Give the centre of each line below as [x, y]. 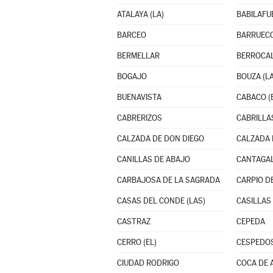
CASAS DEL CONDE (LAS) [161, 201]
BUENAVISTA [139, 97]
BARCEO [131, 35]
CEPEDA [250, 222]
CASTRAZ [133, 222]
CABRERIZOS [139, 118]
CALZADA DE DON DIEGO [160, 139]
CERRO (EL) [136, 242]
